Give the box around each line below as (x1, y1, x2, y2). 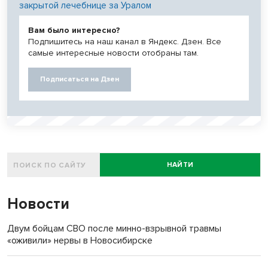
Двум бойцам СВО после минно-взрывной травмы (7, 223, 221, 235)
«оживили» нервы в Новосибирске (7, 234, 153, 247)
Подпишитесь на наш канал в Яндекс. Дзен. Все (28, 36, 221, 47)
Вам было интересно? (28, 25, 120, 36)
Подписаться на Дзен (40, 75, 119, 84)
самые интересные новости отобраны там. (28, 48, 199, 59)
